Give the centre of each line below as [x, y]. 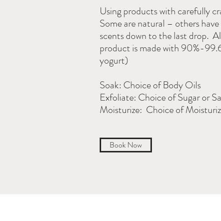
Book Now [126, 145]
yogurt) [114, 60]
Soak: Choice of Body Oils [150, 85]
